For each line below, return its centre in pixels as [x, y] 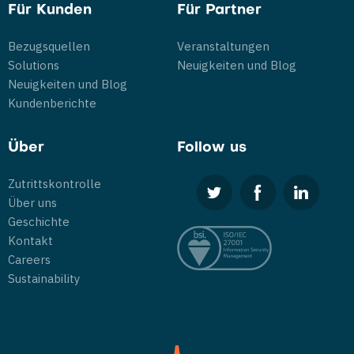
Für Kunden [50, 11]
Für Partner [219, 11]
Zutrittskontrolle [55, 184]
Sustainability [44, 279]
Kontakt [30, 241]
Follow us [212, 148]
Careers [29, 260]
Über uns [32, 203]
